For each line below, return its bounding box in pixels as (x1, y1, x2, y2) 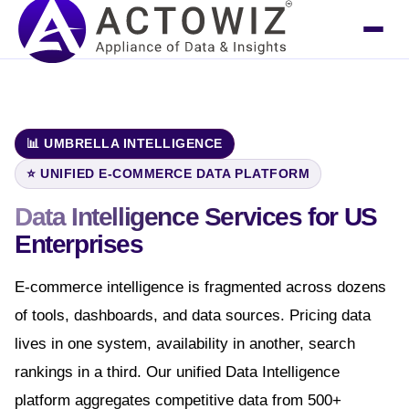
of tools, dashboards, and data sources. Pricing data (15, 306, 371, 324)
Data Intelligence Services (15, 203, 309, 231)
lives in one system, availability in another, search (15, 334, 355, 352)
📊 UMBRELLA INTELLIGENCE (26, 136, 223, 151)
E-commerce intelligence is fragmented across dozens (15, 278, 386, 296)
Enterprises (15, 230, 143, 258)
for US (308, 203, 377, 231)
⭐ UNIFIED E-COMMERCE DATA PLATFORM (26, 166, 309, 181)
